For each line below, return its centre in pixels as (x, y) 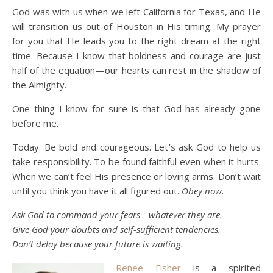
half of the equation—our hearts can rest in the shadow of (136, 70)
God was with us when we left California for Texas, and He (136, 12)
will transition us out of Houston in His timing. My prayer (136, 26)
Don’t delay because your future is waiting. (98, 244)
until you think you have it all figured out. (97, 191)
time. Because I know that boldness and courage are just (136, 55)
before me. (35, 123)
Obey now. (203, 191)
